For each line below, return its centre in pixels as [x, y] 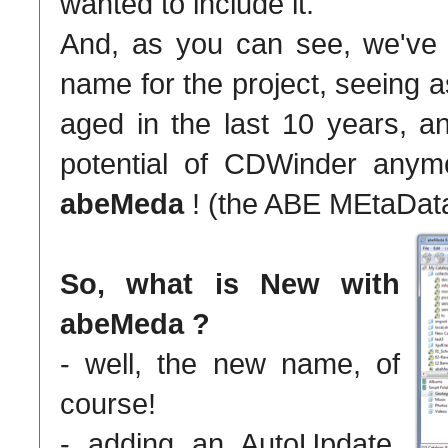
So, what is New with [230, 283]
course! [108, 403]
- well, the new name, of [230, 363]
